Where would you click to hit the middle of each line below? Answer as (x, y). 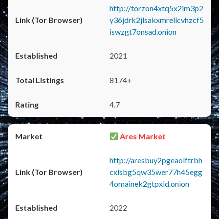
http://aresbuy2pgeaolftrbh (156, 160)
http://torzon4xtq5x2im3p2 (156, 8)
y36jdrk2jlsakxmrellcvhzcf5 (157, 20)
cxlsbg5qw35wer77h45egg (156, 172)
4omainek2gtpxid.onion (149, 184)
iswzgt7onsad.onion (143, 32)
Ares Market (142, 136)
